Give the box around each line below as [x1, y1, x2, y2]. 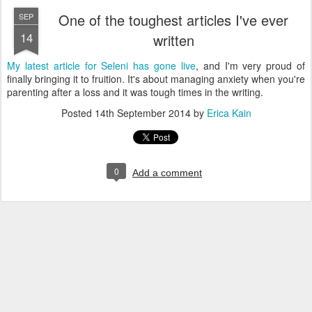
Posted [61, 106, 95, 120]
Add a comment [132, 167, 202, 178]
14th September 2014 [94, 106, 191, 120]
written [153, 30, 194, 50]
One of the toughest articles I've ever [58, 10, 288, 30]
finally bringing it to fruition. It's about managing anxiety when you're [7, 72, 305, 86]
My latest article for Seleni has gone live [7, 58, 196, 72]
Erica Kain [206, 106, 251, 120]
